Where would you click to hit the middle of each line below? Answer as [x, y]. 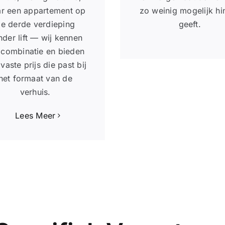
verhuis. [35, 92]
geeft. [190, 24]
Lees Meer [35, 115]
